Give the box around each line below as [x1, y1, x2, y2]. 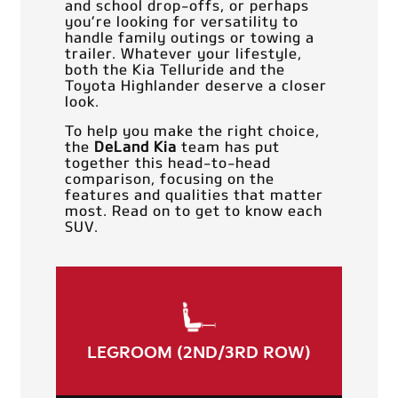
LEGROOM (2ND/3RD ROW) [87, 344, 311, 363]
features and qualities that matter [64, 185, 323, 203]
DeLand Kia [93, 137, 177, 155]
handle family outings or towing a [64, 28, 314, 45]
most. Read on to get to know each [64, 201, 322, 219]
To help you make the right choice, [64, 121, 320, 139]
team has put [176, 137, 280, 155]
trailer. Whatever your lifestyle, [64, 44, 302, 61]
